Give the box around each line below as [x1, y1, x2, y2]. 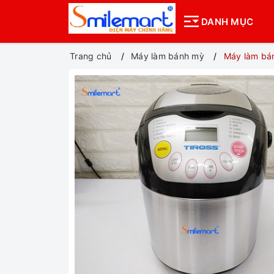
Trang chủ [70, 51, 112, 61]
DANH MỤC [201, 15, 253, 28]
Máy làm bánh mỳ [131, 51, 204, 61]
